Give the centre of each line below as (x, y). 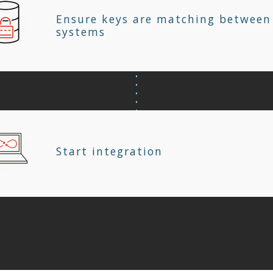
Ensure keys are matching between (164, 19)
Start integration (109, 151)
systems (81, 32)
